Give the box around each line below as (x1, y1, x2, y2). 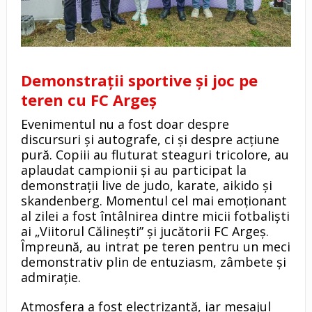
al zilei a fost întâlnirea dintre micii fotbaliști (20, 208, 290, 225)
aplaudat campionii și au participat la (20, 162, 247, 179)
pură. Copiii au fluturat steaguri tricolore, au (20, 146, 289, 164)
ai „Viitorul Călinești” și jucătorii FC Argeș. (20, 223, 269, 240)
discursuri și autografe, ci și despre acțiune (20, 131, 279, 148)
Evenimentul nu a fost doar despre (20, 116, 229, 133)
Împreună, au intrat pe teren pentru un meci (20, 238, 290, 256)
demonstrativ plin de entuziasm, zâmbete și (20, 253, 286, 271)
